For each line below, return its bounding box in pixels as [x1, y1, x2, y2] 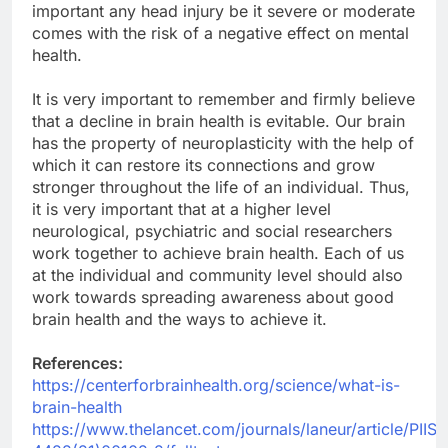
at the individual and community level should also [32, 264, 403, 285]
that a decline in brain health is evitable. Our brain [32, 110, 405, 131]
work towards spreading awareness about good [32, 286, 394, 307]
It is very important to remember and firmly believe [32, 88, 415, 109]
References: [32, 352, 123, 373]
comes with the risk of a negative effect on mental [32, 22, 409, 43]
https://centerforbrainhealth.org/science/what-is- [32, 374, 400, 395]
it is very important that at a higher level [32, 198, 331, 219]
